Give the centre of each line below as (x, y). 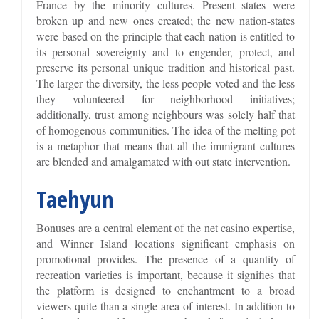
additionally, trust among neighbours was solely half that (166, 114)
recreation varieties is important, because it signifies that (166, 274)
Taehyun (75, 199)
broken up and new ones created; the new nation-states (166, 20)
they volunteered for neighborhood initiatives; (166, 98)
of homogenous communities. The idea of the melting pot (166, 130)
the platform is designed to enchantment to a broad (166, 290)
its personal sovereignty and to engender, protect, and (166, 51)
